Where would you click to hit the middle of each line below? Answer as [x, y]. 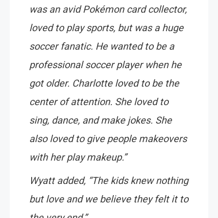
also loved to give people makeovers [108, 139]
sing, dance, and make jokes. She [100, 120]
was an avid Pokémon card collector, [108, 9]
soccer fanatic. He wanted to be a [102, 46]
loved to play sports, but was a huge [106, 28]
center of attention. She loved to [99, 102]
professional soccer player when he [105, 65]
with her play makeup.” [78, 157]
